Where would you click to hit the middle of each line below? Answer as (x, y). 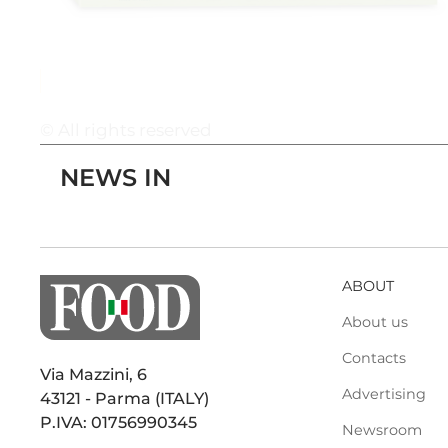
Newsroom (381, 430)
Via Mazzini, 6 (94, 374)
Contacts (373, 358)
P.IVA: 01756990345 (119, 422)
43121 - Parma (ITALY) (125, 398)
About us (374, 322)
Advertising (383, 394)
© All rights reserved (126, 130)
